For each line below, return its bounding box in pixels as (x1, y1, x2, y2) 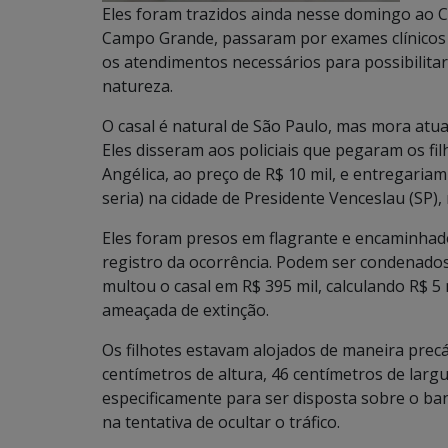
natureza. (102, 75, 173, 98)
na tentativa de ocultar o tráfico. (102, 411, 340, 434)
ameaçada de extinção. (102, 299, 269, 322)
